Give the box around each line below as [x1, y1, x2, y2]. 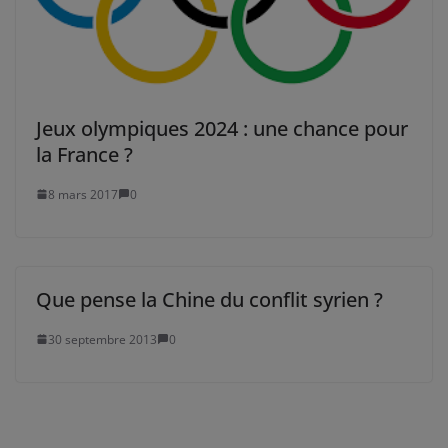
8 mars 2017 [48, 185, 118, 203]
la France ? [36, 140, 133, 168]
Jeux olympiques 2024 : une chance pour [36, 114, 408, 142]
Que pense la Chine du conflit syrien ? [36, 285, 383, 313]
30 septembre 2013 [48, 330, 157, 348]
